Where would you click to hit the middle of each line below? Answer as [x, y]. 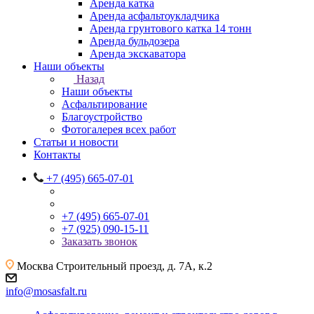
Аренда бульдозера [135, 41]
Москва [36, 266]
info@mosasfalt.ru [46, 291]
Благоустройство [102, 117]
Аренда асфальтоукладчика [155, 16]
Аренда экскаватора [138, 54]
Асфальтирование [104, 104]
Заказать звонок [100, 241]
